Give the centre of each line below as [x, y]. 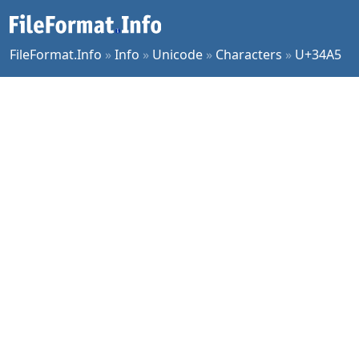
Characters [249, 54]
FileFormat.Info [56, 54]
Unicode [177, 54]
